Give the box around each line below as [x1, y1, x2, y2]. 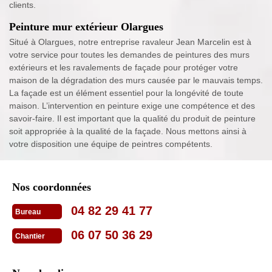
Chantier [15, 232, 45, 241]
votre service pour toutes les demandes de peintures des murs [9, 50, 250, 60]
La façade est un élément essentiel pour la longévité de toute [9, 88, 243, 98]
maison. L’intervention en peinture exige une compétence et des [9, 101, 255, 111]
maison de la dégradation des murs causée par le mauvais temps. [9, 75, 263, 86]
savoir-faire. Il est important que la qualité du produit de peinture [9, 114, 256, 124]
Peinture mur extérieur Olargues [9, 21, 163, 33]
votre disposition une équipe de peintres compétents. [9, 139, 212, 149]
